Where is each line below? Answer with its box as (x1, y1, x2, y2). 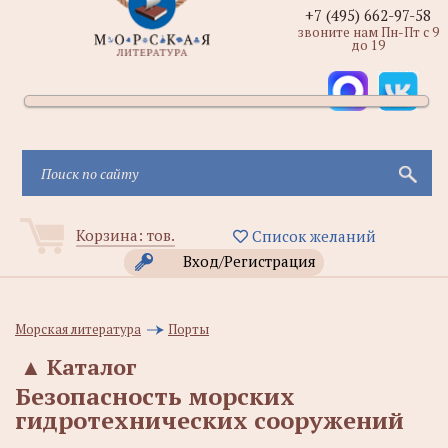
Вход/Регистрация (183, 251, 316, 271)
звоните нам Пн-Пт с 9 (297, 23, 439, 41)
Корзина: (76, 225, 147, 245)
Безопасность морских (15, 380, 295, 412)
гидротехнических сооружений (15, 404, 404, 436)
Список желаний (247, 226, 376, 246)
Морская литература (15, 320, 141, 338)
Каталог (47, 352, 136, 381)
